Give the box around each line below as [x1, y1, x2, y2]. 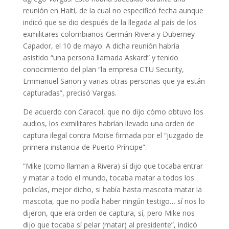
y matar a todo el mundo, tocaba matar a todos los [22, 173, 194, 182]
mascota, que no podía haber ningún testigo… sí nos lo [22, 196, 205, 206]
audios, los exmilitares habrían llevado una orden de [22, 119, 195, 128]
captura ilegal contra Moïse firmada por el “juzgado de [22, 130, 203, 140]
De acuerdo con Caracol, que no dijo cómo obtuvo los [22, 107, 203, 117]
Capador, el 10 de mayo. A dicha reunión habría [22, 41, 179, 51]
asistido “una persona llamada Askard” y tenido [22, 53, 178, 62]
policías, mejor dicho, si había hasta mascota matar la [22, 185, 202, 194]
